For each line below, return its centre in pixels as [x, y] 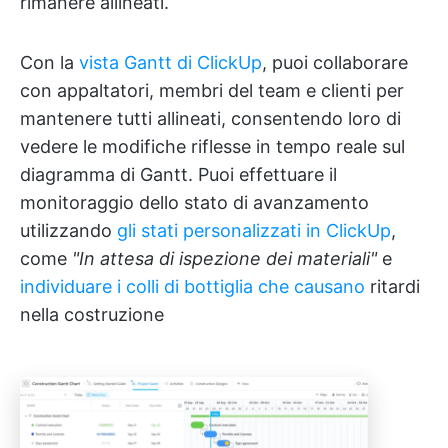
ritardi [395, 286]
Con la [49, 62]
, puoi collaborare [335, 62]
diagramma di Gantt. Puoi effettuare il [178, 174]
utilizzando [68, 230]
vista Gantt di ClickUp [170, 62]
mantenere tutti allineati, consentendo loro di [210, 118]
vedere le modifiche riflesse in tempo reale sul [212, 146]
